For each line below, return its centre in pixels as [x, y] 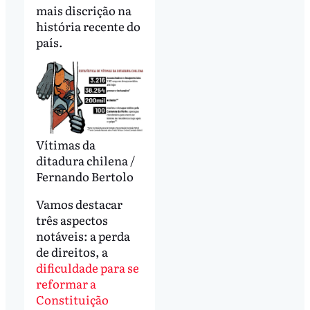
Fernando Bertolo [84, 176]
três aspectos [72, 219]
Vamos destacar [79, 203]
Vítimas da [65, 144]
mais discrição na [83, 10]
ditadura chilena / [85, 160]
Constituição [72, 299]
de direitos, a [72, 251]
